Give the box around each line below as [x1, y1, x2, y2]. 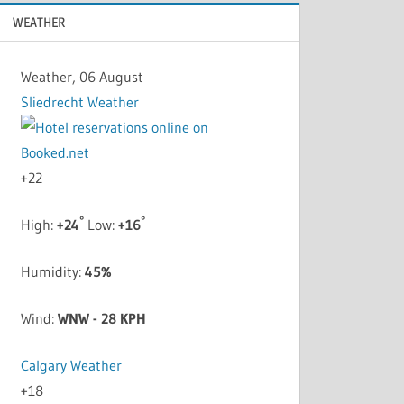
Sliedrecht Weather [21, 93, 140, 112]
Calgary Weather [21, 356, 123, 375]
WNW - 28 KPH [58, 309, 147, 328]
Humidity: [21, 262, 86, 281]
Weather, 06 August [21, 68, 144, 87]
